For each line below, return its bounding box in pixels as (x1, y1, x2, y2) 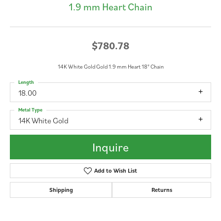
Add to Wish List (94, 167, 137, 175)
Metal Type (18, 106, 42, 113)
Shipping (49, 186, 73, 194)
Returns (151, 186, 172, 194)
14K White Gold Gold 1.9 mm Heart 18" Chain (57, 62, 164, 70)
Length (18, 78, 34, 85)
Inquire (92, 139, 129, 155)
